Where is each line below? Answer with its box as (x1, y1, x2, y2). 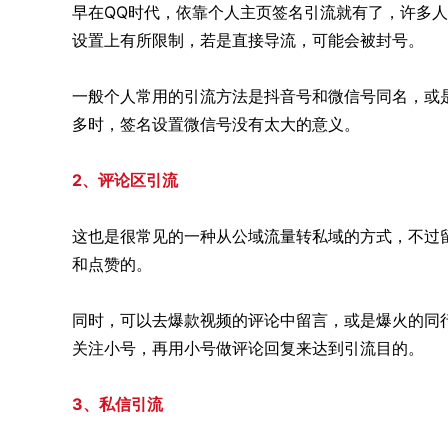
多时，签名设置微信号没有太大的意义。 (72, 114, 360, 135)
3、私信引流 (72, 394, 163, 415)
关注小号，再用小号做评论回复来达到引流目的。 (72, 338, 424, 359)
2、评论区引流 (72, 170, 178, 191)
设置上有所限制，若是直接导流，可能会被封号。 (72, 30, 424, 51)
